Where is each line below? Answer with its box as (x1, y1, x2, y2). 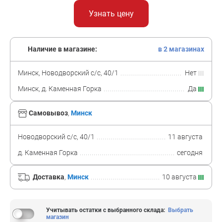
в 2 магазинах (158, 45, 204, 53)
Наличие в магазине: (26, 45, 97, 53)
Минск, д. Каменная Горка (18, 85, 102, 93)
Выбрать (167, 207, 193, 214)
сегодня (177, 149, 204, 157)
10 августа (162, 173, 198, 181)
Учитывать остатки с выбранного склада (46, 207, 164, 214)
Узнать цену (88, 8, 134, 18)
